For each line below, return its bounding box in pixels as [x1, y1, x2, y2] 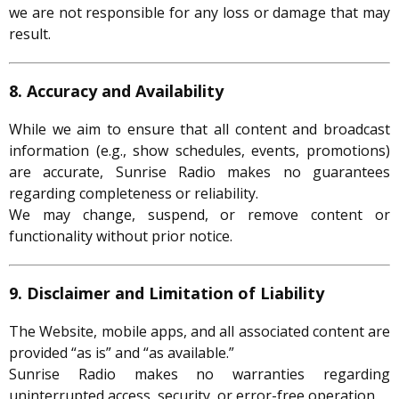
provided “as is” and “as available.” [9, 343, 234, 363]
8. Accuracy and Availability [9, 80, 224, 102]
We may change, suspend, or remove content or [9, 205, 390, 225]
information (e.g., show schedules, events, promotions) [9, 141, 390, 161]
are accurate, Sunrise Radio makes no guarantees [9, 162, 390, 183]
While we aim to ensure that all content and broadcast [9, 119, 390, 140]
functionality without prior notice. [9, 226, 232, 247]
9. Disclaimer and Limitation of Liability [9, 282, 324, 305]
